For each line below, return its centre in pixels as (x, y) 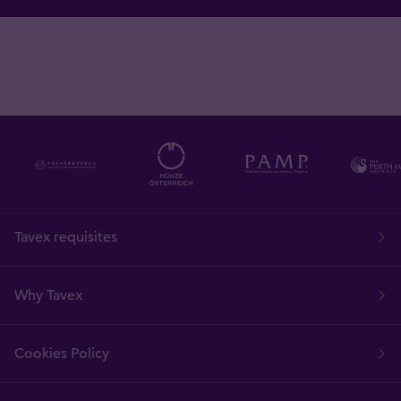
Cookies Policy (62, 353)
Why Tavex (48, 295)
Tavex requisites (66, 237)
